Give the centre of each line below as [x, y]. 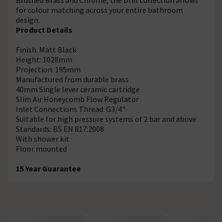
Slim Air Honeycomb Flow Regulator [77, 99]
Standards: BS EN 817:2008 [60, 129]
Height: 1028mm [44, 59]
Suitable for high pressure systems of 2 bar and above [106, 119]
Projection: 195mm [48, 69]
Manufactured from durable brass [72, 79]
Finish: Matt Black [46, 49]
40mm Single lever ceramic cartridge [78, 89]
